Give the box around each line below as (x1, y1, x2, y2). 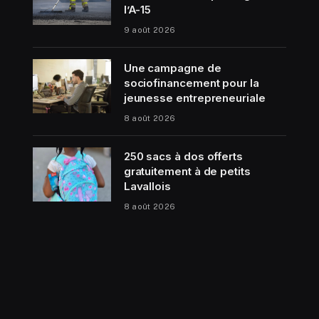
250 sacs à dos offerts (123, 150, 244, 164)
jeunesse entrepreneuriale (123, 91, 266, 105)
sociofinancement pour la (123, 76, 259, 90)
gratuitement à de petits (123, 164, 251, 179)
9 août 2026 (123, 26, 176, 35)
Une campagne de (123, 61, 221, 75)
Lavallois (123, 179, 171, 194)
